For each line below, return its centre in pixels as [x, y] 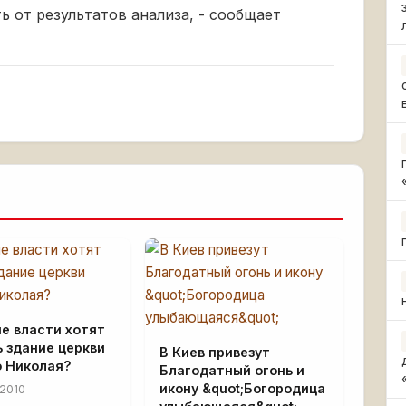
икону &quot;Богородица [242, 388]
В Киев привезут [214, 352]
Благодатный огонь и [232, 370]
